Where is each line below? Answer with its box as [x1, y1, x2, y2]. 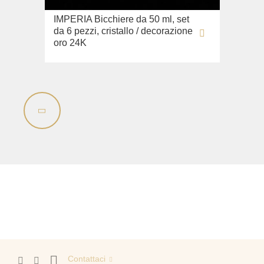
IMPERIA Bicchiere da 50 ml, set [53, 14, 189, 24]
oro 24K [53, 38, 87, 48]
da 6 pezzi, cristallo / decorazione [53, 26, 193, 36]
